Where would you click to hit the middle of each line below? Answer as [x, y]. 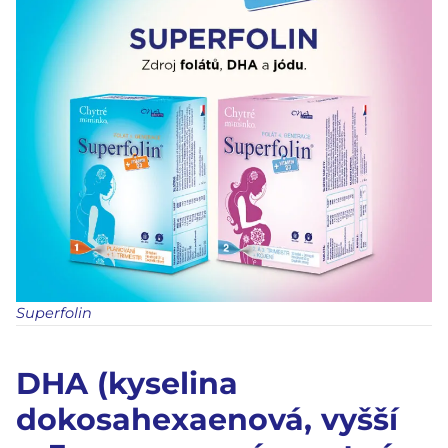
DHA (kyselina [127, 383]
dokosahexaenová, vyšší [207, 419]
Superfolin [54, 312]
